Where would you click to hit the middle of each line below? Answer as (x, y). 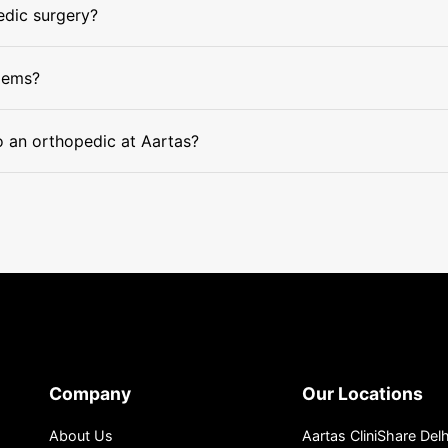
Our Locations (363, 393)
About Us (81, 435)
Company (90, 393)
